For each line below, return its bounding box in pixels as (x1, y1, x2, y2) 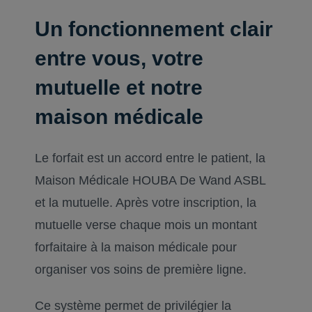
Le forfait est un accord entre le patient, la (35, 151, 266, 165)
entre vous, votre (35, 47, 204, 70)
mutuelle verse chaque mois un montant (35, 218, 258, 232)
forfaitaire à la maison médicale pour (35, 240, 237, 254)
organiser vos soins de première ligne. (35, 263, 247, 276)
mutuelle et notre (35, 76, 203, 99)
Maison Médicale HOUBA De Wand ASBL (35, 173, 266, 187)
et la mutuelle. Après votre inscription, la (35, 196, 257, 210)
